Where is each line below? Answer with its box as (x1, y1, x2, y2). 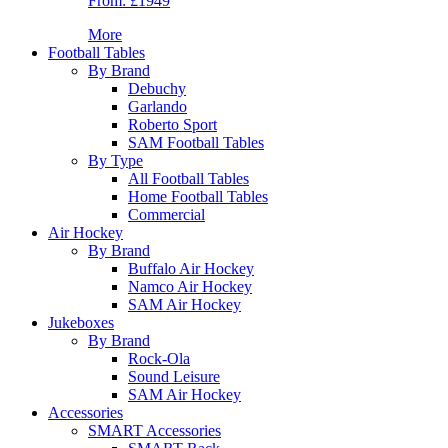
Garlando (128, 98, 187, 116)
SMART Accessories (88, 422, 221, 440)
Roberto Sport (128, 116, 217, 134)
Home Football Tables (128, 188, 268, 206)
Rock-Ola (128, 350, 190, 368)
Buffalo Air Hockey (128, 260, 254, 278)
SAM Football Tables (128, 134, 264, 152)
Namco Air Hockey (128, 278, 252, 296)
